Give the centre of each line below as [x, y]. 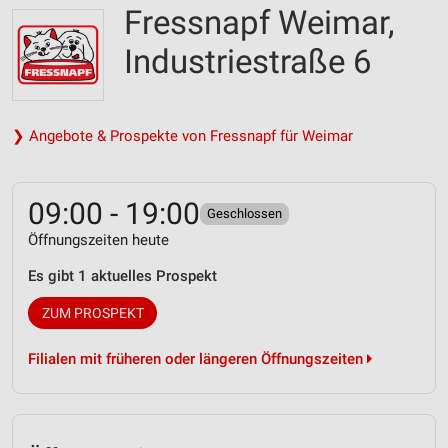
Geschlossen [244, 213]
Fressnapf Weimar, [259, 22]
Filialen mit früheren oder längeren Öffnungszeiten [197, 359]
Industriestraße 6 [248, 61]
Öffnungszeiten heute [98, 240]
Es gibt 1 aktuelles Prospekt [122, 276]
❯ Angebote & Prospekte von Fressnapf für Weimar [182, 136]
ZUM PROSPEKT [92, 313]
